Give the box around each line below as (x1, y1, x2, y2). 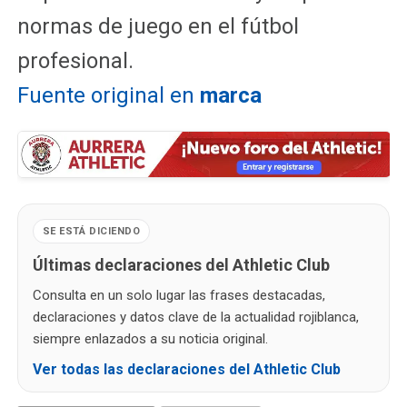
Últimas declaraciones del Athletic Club (32, 255, 330, 275)
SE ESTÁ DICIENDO (42, 225, 141, 238)
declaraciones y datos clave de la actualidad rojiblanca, (32, 309, 359, 326)
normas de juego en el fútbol (16, 13, 299, 39)
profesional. (16, 47, 134, 74)
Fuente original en (16, 82, 200, 108)
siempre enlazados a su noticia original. (32, 331, 268, 348)
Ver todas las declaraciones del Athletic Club (32, 361, 341, 379)
